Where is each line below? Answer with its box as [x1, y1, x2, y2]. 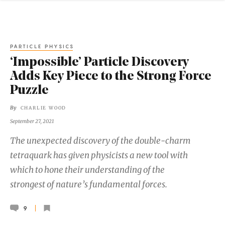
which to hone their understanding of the [10, 164, 165, 175]
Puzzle [10, 84, 49, 97]
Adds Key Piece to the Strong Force [10, 70, 211, 83]
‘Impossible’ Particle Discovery [10, 56, 189, 69]
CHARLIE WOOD [20, 105, 67, 111]
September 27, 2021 [10, 118, 54, 125]
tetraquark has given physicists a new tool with [10, 149, 188, 161]
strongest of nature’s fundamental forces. [10, 178, 167, 190]
